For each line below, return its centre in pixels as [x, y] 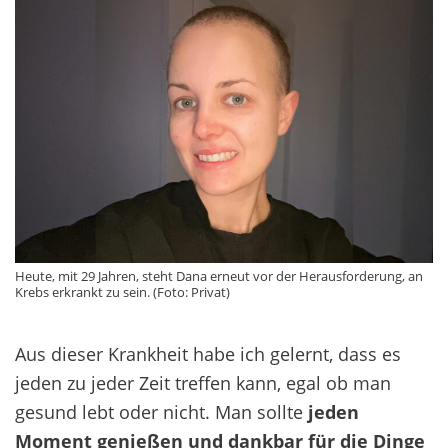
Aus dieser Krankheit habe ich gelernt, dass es [208, 354]
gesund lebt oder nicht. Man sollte [161, 412]
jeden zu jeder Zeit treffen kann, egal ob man [203, 383]
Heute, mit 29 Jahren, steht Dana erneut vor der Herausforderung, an [219, 276]
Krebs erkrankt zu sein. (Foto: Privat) [122, 292]
